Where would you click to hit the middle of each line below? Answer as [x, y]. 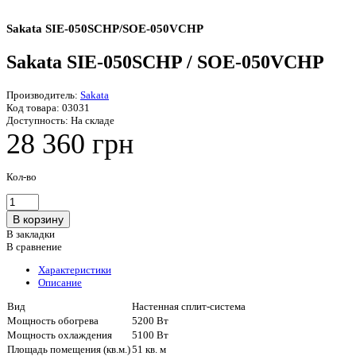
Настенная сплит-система [189, 306]
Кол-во [21, 176]
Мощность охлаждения [60, 335]
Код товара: [33, 107]
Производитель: [42, 95]
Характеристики [75, 269]
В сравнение [34, 246]
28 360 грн [70, 143]
